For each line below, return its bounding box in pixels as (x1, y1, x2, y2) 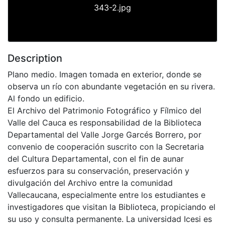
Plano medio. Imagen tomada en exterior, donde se (8, 69, 201, 79)
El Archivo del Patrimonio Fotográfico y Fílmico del (8, 105, 201, 116)
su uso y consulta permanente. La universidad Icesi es (8, 213, 212, 224)
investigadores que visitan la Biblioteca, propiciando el (8, 201, 215, 212)
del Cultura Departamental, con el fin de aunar (8, 153, 184, 164)
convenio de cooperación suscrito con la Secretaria (8, 141, 204, 152)
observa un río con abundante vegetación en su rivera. (8, 81, 215, 91)
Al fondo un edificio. (8, 93, 84, 103)
